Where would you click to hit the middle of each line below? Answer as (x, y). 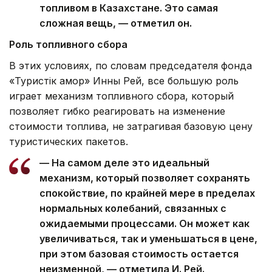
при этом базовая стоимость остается (139, 254)
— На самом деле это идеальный (124, 163)
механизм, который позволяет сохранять (145, 178)
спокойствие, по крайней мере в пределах (147, 193)
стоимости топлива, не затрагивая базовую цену (131, 127)
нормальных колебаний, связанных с (133, 209)
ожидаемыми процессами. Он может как (144, 224)
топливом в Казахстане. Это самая (129, 8)
